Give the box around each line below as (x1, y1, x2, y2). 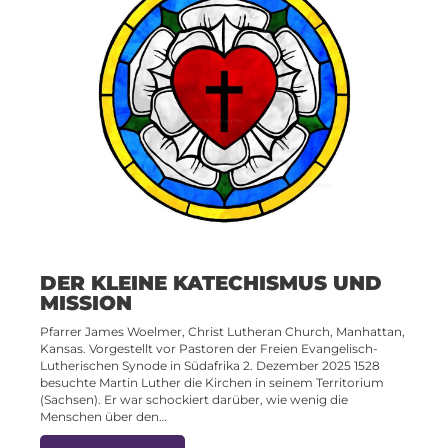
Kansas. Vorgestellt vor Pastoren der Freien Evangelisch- (40, 340, 378, 356)
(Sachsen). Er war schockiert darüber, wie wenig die (40, 391, 348, 407)
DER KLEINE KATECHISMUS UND (40, 270, 382, 295)
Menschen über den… (40, 408, 167, 424)
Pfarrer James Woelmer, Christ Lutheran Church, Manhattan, (40, 323, 405, 339)
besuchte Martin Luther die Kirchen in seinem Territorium (40, 374, 384, 390)
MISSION (40, 290, 132, 315)
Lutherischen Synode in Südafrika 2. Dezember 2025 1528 (40, 357, 380, 373)
